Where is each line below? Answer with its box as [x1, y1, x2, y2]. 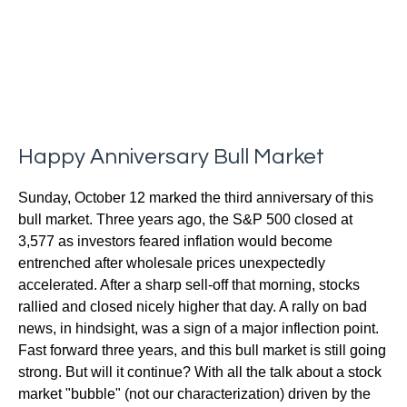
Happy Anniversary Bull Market [18, 145, 324, 168]
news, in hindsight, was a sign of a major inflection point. [18, 321, 379, 336]
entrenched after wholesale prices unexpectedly [18, 255, 325, 271]
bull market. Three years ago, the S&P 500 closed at [18, 212, 352, 227]
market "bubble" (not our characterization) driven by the [18, 386, 371, 402]
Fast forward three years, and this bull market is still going [18, 342, 386, 358]
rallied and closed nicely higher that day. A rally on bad [18, 299, 367, 314]
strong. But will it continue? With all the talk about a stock [18, 364, 382, 380]
